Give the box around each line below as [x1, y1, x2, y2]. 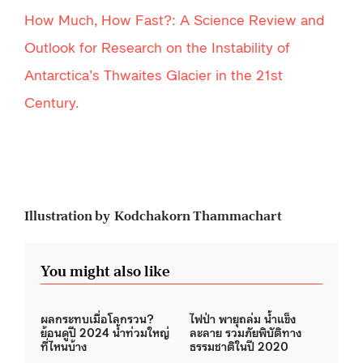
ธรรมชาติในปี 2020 [190, 337, 288, 353]
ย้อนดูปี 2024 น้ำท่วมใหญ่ [41, 323, 169, 340]
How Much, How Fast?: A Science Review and [24, 9, 324, 29]
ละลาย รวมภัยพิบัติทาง [190, 323, 301, 340]
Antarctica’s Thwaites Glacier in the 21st [24, 64, 283, 84]
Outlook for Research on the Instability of [24, 36, 290, 57]
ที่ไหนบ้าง [41, 337, 87, 353]
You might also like [41, 257, 169, 284]
